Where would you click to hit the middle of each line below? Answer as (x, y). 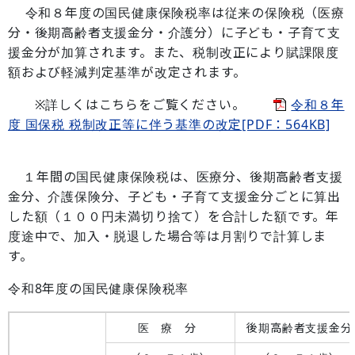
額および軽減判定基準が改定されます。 (127, 72)
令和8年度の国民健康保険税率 (99, 288)
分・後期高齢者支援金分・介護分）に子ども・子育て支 (174, 32)
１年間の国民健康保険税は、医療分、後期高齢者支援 (176, 177)
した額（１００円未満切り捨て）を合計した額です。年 (174, 216)
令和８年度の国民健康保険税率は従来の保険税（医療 (176, 13)
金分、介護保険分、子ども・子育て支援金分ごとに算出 (174, 197)
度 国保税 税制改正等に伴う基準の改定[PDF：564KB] (169, 124)
